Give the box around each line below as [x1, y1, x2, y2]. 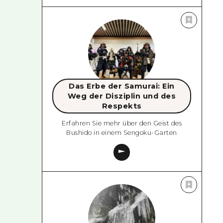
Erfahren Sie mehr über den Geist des [62, 119, 182, 127]
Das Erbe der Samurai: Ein [69, 81, 175, 91]
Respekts [102, 101, 142, 111]
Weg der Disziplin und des [67, 91, 176, 101]
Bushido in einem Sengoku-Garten [66, 129, 177, 137]
